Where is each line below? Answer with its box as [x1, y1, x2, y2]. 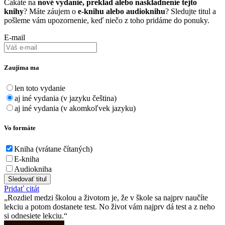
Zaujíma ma [4, 64, 39, 72]
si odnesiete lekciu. [4, 211, 64, 220]
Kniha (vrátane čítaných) [14, 144, 92, 153]
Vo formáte [4, 124, 36, 132]
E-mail [4, 33, 25, 42]
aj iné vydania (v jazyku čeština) [15, 94, 117, 103]
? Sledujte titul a [165, 7, 216, 16]
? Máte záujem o [24, 7, 78, 16]
